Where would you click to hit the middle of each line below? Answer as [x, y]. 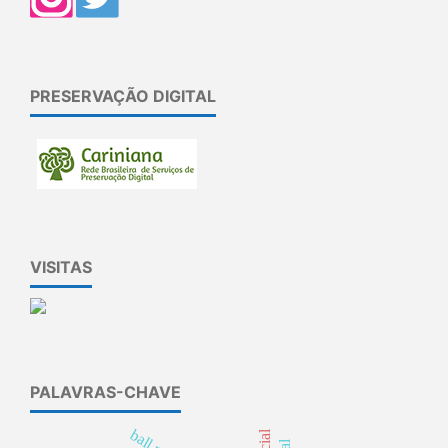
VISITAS [61, 266]
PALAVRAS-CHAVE [105, 391]
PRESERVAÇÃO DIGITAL [123, 95]
